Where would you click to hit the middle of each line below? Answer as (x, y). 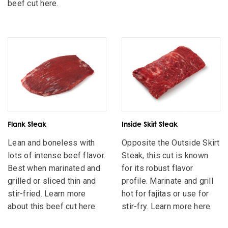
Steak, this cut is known (165, 156)
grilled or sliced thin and (52, 181)
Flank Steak (27, 124)
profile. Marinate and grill (167, 181)
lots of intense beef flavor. (56, 156)
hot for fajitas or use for (165, 194)
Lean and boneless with (51, 143)
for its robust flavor (158, 168)
